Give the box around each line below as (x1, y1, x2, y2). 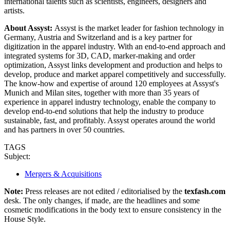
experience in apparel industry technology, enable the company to (4, 97, 216, 106)
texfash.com (184, 186, 225, 196)
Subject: (4, 151, 30, 161)
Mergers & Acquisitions (25, 169, 102, 178)
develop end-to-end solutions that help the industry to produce (4, 106, 204, 116)
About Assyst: (4, 23, 54, 32)
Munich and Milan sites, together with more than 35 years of (4, 88, 199, 97)
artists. (4, 6, 25, 15)
